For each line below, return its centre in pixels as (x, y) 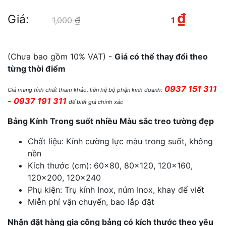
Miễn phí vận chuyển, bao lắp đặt (91, 202)
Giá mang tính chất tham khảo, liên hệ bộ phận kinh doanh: (85, 90)
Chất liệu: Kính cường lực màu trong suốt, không (120, 141)
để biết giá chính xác (96, 102)
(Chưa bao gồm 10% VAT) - (61, 56)
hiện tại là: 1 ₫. (38, 35)
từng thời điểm (37, 69)
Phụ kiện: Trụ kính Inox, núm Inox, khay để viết (116, 190)
